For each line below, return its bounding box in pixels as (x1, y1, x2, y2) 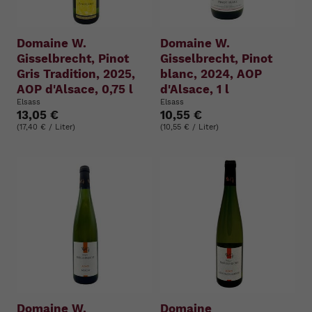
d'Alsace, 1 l (160, 81, 229, 96)
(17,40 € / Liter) (17, 122, 75, 132)
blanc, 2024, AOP (160, 66, 262, 81)
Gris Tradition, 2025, (17, 66, 135, 81)
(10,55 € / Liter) (160, 122, 219, 132)
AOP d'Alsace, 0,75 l (17, 81, 133, 96)
